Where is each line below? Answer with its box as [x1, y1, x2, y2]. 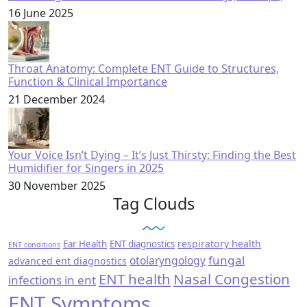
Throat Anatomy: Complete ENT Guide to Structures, [8, 61, 279, 76]
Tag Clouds [112, 193, 195, 214]
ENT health [99, 269, 171, 288]
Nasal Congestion [173, 269, 290, 288]
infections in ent [8, 272, 96, 288]
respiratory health [177, 237, 261, 250]
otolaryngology [130, 253, 206, 268]
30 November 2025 [8, 178, 106, 193]
